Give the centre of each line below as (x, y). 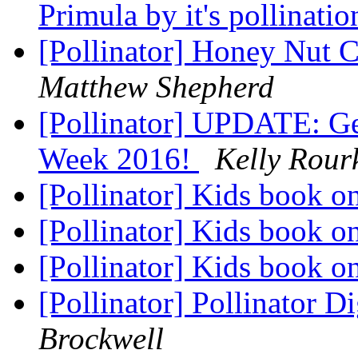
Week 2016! (119, 159)
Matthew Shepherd (156, 87)
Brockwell (101, 339)
